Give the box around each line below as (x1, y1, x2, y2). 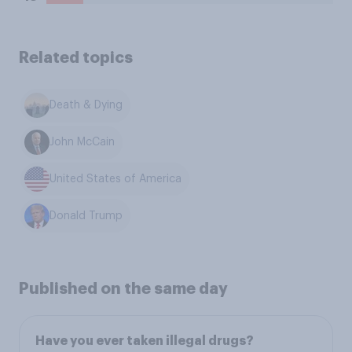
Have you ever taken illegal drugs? (35, 335, 254, 348)
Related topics (19, 49, 133, 65)
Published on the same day (19, 280, 228, 297)
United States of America (49, 173, 182, 185)
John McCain (49, 137, 115, 148)
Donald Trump (49, 210, 123, 222)
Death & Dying (49, 100, 123, 112)
